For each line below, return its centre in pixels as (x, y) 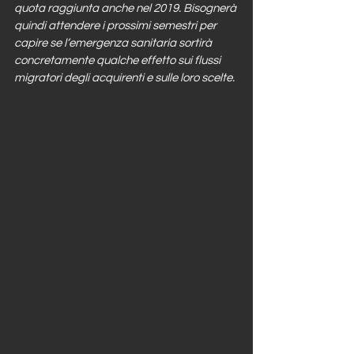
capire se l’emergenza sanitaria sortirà (114, 43)
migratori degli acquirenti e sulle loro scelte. (126, 78)
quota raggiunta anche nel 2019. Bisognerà (126, 8)
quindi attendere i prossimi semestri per (117, 26)
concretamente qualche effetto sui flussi (119, 60)
